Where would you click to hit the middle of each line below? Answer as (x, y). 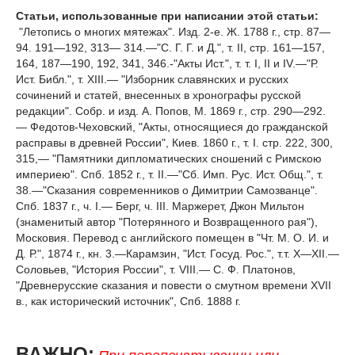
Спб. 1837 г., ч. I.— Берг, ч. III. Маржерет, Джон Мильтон (160, 206)
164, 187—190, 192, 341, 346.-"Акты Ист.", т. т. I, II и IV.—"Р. (167, 63)
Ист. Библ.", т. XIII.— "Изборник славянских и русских (152, 79)
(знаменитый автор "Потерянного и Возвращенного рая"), (167, 221)
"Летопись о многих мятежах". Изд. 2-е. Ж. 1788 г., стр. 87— (173, 31)
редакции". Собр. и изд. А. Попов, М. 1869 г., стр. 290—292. (171, 111)
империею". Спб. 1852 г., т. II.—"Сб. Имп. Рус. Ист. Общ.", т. (170, 174)
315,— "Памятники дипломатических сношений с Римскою (169, 158)
